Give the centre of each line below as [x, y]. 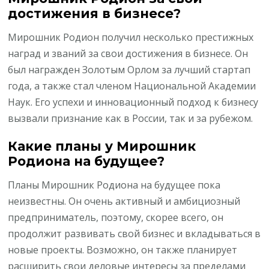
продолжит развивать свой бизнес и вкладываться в [134, 234]
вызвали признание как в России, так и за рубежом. [131, 119]
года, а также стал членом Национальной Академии [132, 86]
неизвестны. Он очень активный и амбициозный [124, 201]
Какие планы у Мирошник [102, 146]
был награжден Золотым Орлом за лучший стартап [129, 70]
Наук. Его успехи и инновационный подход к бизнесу [133, 102]
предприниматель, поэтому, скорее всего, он [116, 218]
